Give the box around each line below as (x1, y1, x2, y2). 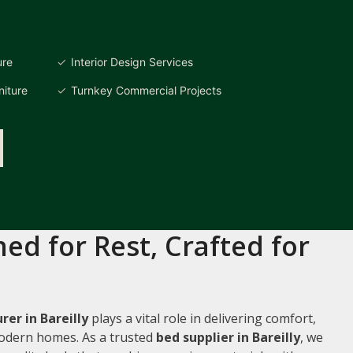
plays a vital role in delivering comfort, (88, 309, 316, 327)
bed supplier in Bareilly (156, 328, 300, 346)
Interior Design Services (71, 54, 193, 69)
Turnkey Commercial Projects (71, 83, 221, 97)
